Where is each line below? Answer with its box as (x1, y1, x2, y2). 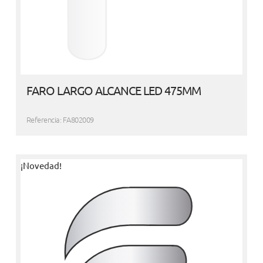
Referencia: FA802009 (26, 113, 94, 125)
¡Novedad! (20, 159, 62, 171)
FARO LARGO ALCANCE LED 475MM (26, 82, 201, 97)
